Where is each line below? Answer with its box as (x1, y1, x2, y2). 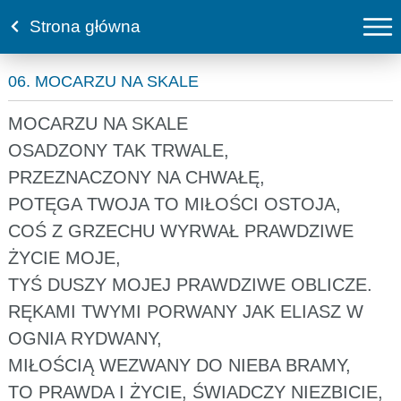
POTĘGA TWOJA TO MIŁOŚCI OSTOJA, (7, 193, 341, 214)
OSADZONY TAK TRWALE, (7, 140, 229, 160)
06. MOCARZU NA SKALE (7, 72, 199, 90)
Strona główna (29, 16, 141, 36)
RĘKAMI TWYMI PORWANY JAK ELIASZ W (7, 301, 363, 321)
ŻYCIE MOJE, (7, 247, 121, 268)
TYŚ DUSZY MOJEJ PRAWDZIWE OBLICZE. (7, 274, 372, 294)
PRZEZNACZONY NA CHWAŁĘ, (7, 166, 265, 187)
